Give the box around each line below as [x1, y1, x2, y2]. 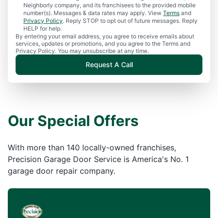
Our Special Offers [8, 112, 139, 129]
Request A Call [85, 60, 133, 69]
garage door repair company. [8, 166, 115, 176]
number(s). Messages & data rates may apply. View [23, 9, 163, 17]
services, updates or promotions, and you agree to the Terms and [16, 40, 190, 47]
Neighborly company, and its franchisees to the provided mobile [23, 1, 196, 9]
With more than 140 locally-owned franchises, [8, 143, 176, 152]
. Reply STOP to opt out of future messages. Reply [63, 17, 198, 24]
